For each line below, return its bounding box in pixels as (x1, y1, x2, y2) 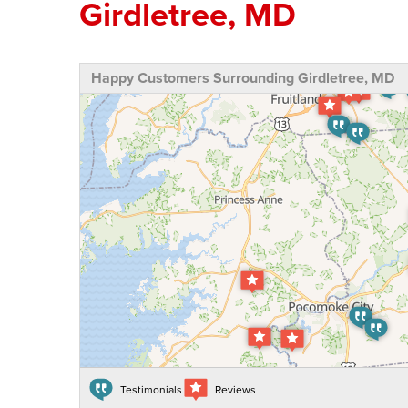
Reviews (215, 382, 256, 398)
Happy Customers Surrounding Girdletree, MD (91, 67, 394, 89)
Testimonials (120, 382, 182, 398)
